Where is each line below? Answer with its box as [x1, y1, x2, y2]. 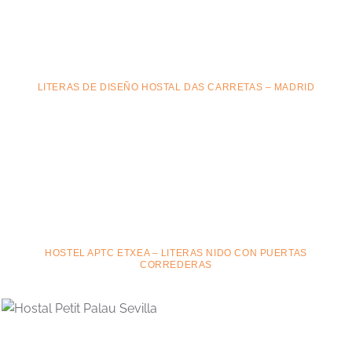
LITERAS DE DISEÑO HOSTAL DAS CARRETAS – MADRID [37, 82, 315, 93]
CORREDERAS [140, 260, 212, 270]
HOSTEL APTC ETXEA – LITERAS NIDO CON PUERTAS [45, 248, 307, 258]
